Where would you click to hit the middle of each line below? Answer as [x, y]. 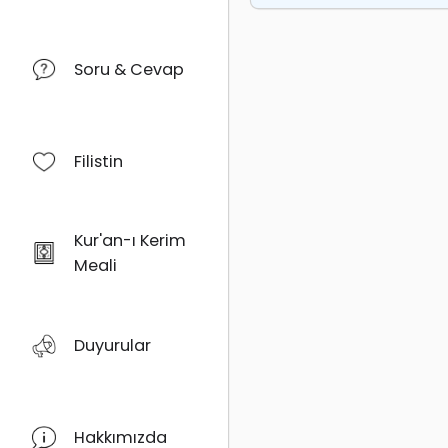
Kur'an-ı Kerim [129, 241]
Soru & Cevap [128, 69]
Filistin [98, 161]
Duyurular [112, 346]
